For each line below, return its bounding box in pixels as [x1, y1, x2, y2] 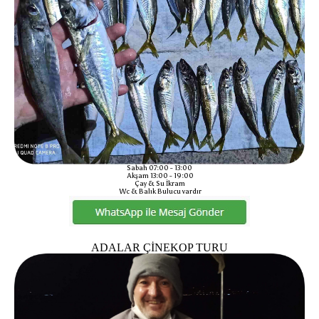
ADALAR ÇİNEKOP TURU [91, 241, 228, 254]
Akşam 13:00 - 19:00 [125, 172, 194, 181]
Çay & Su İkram [132, 179, 187, 189]
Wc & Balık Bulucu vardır [117, 187, 202, 197]
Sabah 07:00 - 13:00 [127, 164, 192, 173]
